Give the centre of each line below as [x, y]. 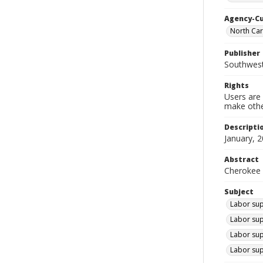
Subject [239, 192]
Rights [237, 85]
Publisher [242, 53]
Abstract [242, 159]
